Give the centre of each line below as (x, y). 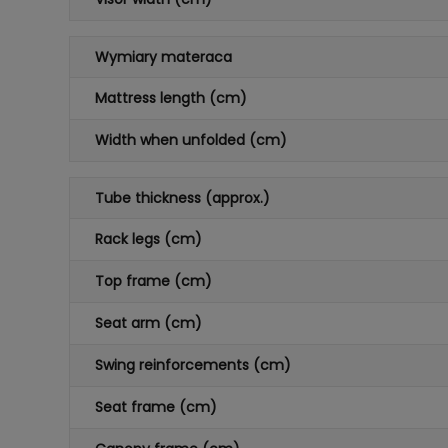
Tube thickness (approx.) (182, 198)
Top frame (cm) (153, 281)
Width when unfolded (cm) (190, 140)
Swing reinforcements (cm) (192, 365)
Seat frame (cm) (155, 407)
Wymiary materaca (163, 57)
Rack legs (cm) (148, 239)
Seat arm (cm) (148, 323)
